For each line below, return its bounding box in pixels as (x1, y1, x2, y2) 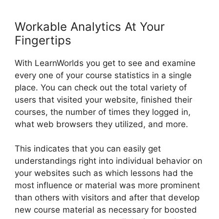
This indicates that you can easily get (15, 144, 161, 154)
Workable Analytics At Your (15, 19, 165, 34)
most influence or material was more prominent (15, 180, 200, 191)
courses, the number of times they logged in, (15, 107, 191, 117)
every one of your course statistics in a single (15, 70, 192, 80)
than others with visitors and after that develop (15, 193, 199, 203)
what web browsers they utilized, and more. (15, 119, 188, 129)
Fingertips (15, 33, 71, 47)
